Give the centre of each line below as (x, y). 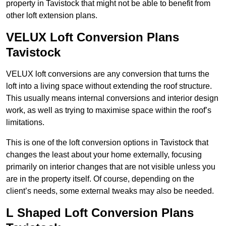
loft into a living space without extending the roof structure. (109, 86)
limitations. (25, 123)
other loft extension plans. (52, 16)
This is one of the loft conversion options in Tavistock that (107, 143)
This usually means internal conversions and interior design (112, 98)
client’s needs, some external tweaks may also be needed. (110, 191)
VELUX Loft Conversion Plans (93, 37)
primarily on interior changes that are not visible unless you (111, 167)
